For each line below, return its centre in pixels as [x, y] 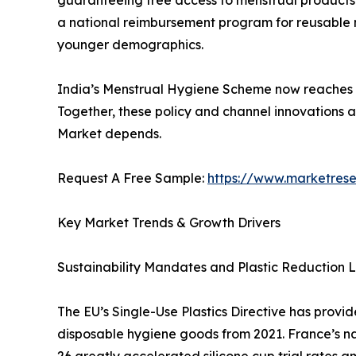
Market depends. [109, 133]
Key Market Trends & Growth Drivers [169, 222]
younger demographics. [130, 44]
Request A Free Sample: [132, 178]
